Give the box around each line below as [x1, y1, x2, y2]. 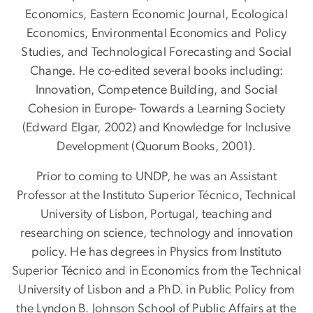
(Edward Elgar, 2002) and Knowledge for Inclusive [22, 122, 291, 135]
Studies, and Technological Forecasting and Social [21, 46, 292, 59]
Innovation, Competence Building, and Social [35, 84, 278, 97]
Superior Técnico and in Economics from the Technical [11, 265, 302, 278]
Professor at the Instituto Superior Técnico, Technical [17, 189, 296, 203]
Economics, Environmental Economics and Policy [26, 27, 287, 41]
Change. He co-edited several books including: [29, 65, 284, 78]
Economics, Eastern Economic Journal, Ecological [25, 8, 288, 22]
